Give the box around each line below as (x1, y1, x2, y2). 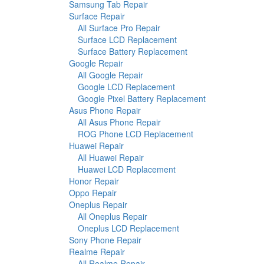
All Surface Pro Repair (78, 22, 160, 34)
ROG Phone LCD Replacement (78, 128, 193, 140)
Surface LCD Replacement (78, 34, 177, 46)
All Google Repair (78, 69, 143, 81)
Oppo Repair (69, 187, 117, 199)
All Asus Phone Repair (78, 116, 161, 128)
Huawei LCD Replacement (78, 163, 176, 176)
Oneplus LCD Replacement (78, 222, 179, 235)
